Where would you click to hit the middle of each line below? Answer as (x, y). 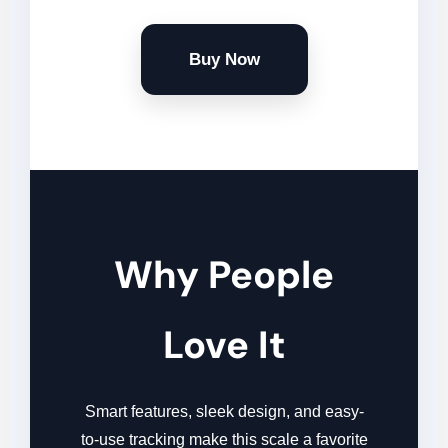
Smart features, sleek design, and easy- (224, 412)
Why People (224, 275)
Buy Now (224, 60)
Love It (224, 345)
